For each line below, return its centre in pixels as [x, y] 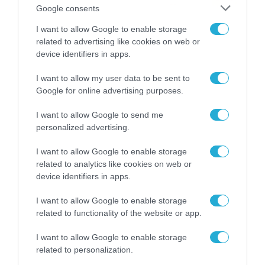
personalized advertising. [83, 127]
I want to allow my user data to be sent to [113, 78]
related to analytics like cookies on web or [114, 164]
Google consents [68, 8]
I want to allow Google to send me [100, 115]
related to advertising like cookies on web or [118, 41]
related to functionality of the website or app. [119, 213]
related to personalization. [85, 250]
